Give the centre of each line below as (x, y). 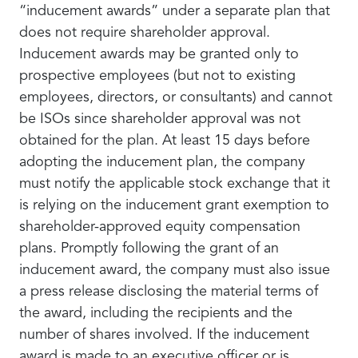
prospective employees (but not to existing (157, 76)
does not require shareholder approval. (145, 33)
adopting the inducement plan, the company (162, 162)
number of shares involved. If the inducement (164, 335)
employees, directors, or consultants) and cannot (176, 97)
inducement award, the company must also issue (175, 270)
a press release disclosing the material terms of (169, 292)
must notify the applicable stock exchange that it (175, 184)
